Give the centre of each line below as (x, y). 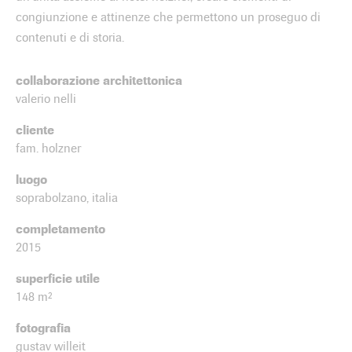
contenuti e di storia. (70, 37)
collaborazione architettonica (99, 80)
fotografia (43, 328)
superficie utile (58, 278)
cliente (35, 130)
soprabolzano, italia (67, 198)
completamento (60, 229)
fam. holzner (48, 148)
